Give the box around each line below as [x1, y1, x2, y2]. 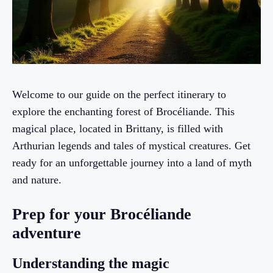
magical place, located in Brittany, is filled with [12, 122, 223, 135]
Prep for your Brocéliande [12, 205, 191, 224]
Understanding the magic [12, 255, 169, 272]
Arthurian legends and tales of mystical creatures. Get [12, 140, 250, 152]
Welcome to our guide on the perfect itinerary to [12, 88, 226, 101]
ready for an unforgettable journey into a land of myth [12, 157, 252, 169]
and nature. [12, 174, 62, 186]
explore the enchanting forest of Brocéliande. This [12, 105, 235, 118]
